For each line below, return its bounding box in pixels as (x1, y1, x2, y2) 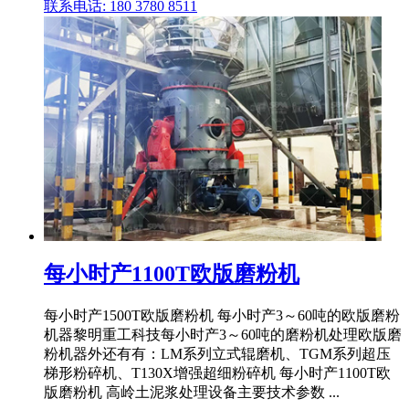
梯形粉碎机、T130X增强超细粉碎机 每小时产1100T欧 (44, 365, 391, 382)
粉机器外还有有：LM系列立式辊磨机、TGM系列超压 (44, 346, 391, 362)
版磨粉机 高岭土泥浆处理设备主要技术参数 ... (44, 384, 340, 401)
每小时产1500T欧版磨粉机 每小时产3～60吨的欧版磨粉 (44, 308, 400, 324)
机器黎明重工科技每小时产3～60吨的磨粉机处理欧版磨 (44, 327, 402, 343)
